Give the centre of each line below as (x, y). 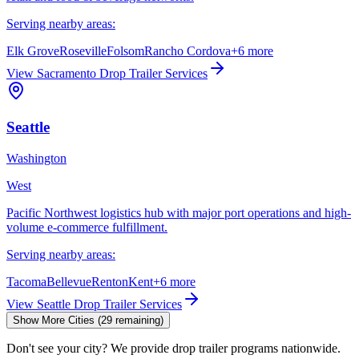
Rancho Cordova (188, 51)
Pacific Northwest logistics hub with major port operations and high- (179, 212)
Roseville (83, 51)
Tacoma (26, 281)
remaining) (138, 320)
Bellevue (69, 281)
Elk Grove (33, 51)
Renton (110, 281)
